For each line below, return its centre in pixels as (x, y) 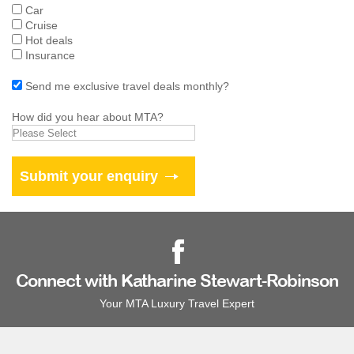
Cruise (41, 25)
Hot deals (49, 40)
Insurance (50, 55)
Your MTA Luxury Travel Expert (177, 303)
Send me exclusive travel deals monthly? (127, 86)
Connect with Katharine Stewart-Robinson (177, 282)
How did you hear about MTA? (88, 117)
